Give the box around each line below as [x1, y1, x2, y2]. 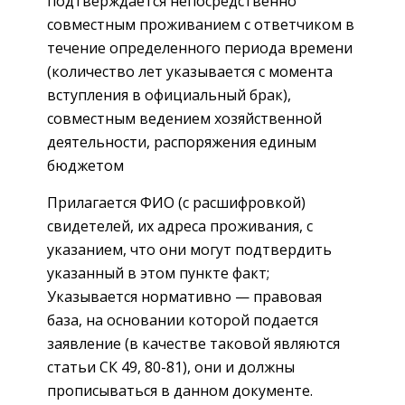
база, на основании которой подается [47, 309, 318, 330]
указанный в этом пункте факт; [47, 262, 269, 283]
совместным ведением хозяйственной [47, 108, 322, 128]
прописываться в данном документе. [47, 380, 313, 400]
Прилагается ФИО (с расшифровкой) [47, 192, 306, 212]
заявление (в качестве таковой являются [47, 333, 340, 353]
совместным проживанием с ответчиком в [47, 14, 354, 34]
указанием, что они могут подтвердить [47, 239, 332, 259]
